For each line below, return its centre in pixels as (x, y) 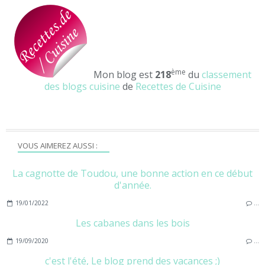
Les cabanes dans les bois (132, 223)
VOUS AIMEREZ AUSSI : (58, 145)
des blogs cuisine (82, 86)
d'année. (132, 185)
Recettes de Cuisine (178, 86)
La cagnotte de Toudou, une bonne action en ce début (132, 173)
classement (227, 74)
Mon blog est (124, 74)
